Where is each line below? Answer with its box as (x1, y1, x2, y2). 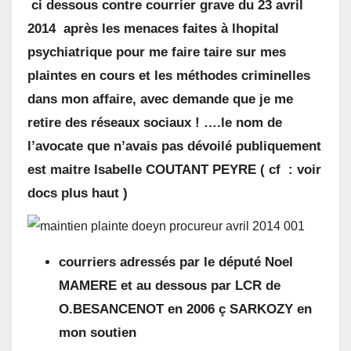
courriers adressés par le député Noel (59, 255, 293, 270)
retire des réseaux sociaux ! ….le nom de (27, 114, 282, 130)
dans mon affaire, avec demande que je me (27, 91, 293, 107)
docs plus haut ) (27, 185, 128, 201)
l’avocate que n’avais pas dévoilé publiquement (27, 138, 321, 154)
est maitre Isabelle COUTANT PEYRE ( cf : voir (27, 161, 321, 177)
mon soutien (59, 325, 136, 341)
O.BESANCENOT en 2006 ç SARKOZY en (59, 302, 312, 317)
